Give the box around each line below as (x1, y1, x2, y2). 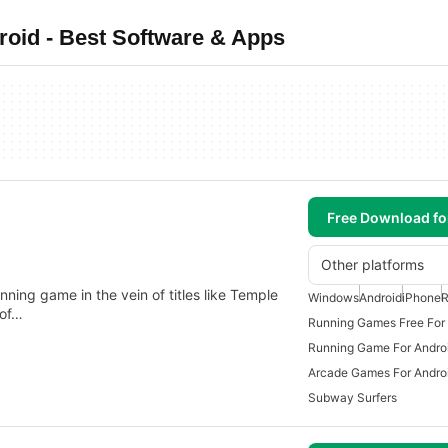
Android (359, 290, 402, 305)
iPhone (402, 290, 441, 305)
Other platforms (321, 256, 424, 273)
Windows (308, 290, 359, 305)
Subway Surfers (308, 390, 397, 405)
